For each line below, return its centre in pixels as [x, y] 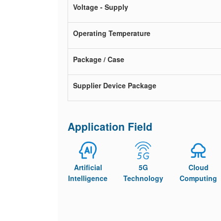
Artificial [88, 167]
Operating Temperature [112, 33]
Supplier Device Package [115, 85]
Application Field [110, 126]
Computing [199, 178]
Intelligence [88, 178]
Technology [143, 178]
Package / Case [99, 59]
